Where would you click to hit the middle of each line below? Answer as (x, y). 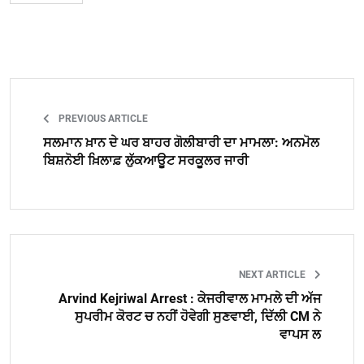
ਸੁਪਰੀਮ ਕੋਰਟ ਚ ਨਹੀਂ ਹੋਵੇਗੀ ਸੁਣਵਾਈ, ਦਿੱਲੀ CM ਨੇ (198, 317)
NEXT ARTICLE (273, 275)
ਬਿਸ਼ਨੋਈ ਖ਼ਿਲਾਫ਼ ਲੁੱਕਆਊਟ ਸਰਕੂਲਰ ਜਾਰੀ (146, 161)
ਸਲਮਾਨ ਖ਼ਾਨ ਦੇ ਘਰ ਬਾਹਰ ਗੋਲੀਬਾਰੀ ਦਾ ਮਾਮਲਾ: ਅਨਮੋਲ (181, 143)
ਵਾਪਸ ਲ (300, 335)
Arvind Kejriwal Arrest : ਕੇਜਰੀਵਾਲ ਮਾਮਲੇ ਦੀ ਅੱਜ (190, 299)
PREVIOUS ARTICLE (102, 119)
